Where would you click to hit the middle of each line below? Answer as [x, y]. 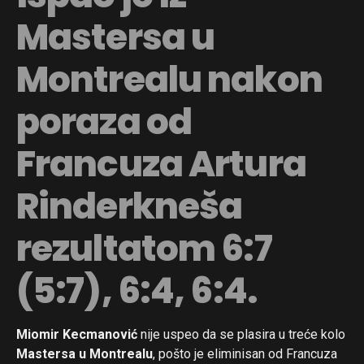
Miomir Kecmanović [77, 334]
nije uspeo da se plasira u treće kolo [241, 334]
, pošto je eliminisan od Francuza [245, 353]
